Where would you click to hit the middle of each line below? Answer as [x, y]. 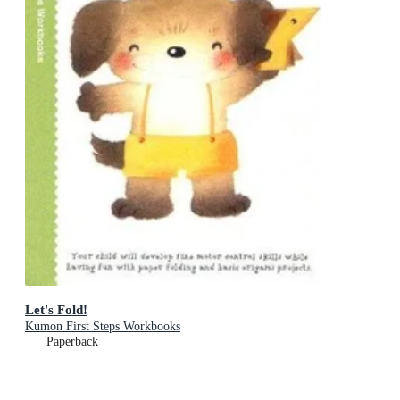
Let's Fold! [56, 309]
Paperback [72, 341]
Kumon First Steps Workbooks [103, 326]
